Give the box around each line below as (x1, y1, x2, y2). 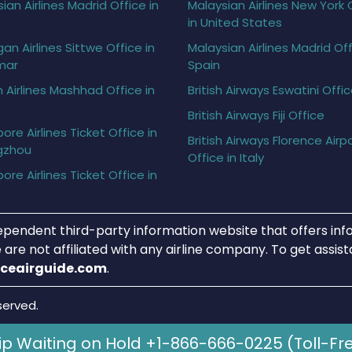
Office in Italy (188, 148, 264, 166)
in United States (188, 13, 282, 31)
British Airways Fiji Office (188, 106, 324, 123)
